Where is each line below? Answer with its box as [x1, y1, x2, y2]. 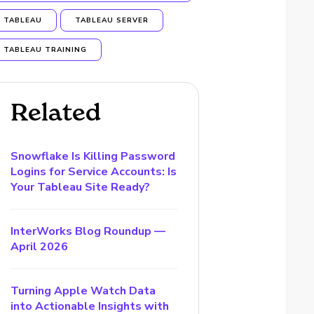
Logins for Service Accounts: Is [11, 164, 177, 179]
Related [11, 97, 102, 127]
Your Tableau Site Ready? [11, 179, 151, 195]
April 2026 [11, 239, 69, 254]
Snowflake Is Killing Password [11, 149, 176, 164]
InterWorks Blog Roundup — [11, 224, 166, 239]
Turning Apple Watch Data [11, 283, 156, 299]
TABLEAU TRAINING [4, 45, 88, 55]
